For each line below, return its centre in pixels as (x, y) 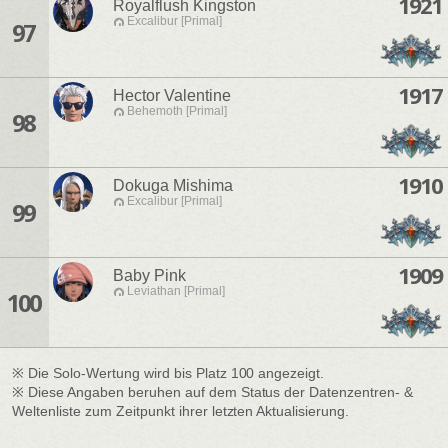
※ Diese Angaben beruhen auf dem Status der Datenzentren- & (213, 392)
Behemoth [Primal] (177, 111)
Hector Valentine (172, 96)
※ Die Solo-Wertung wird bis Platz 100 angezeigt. (168, 373)
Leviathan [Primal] (176, 291)
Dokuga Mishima (173, 186)
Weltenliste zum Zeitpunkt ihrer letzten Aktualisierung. (181, 411)
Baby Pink (149, 276)
